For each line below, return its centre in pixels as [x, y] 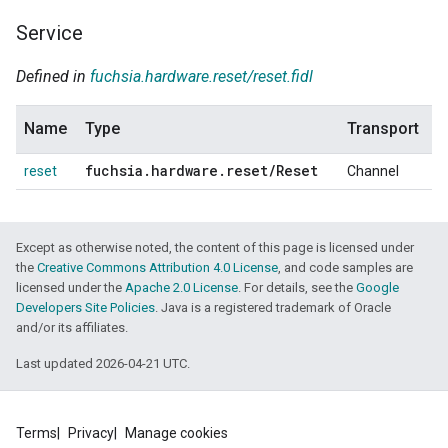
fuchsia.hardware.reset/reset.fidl [201, 77]
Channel [373, 171]
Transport [383, 129]
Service [49, 33]
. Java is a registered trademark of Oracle [273, 308]
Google [377, 288]
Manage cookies [176, 433]
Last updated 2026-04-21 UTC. [103, 364]
